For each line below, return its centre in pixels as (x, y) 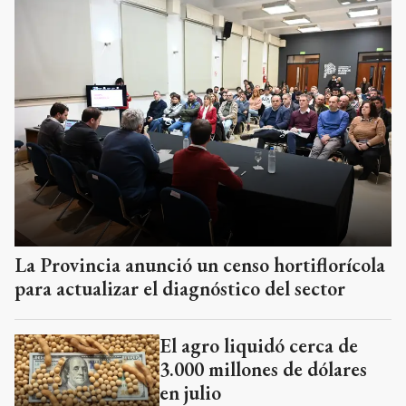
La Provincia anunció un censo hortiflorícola (200, 265)
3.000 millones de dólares (263, 369)
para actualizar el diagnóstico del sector (180, 288)
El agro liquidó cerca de (259, 345)
